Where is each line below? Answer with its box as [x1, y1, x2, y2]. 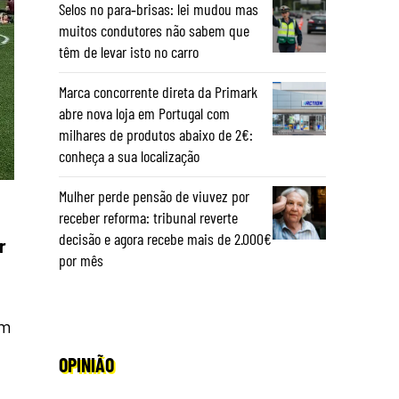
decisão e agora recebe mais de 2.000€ [59, 229, 272, 248]
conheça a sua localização [59, 146, 199, 166]
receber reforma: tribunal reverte [59, 208, 238, 227]
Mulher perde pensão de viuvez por [59, 186, 249, 206]
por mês [59, 250, 103, 270]
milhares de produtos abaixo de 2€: [59, 125, 253, 144]
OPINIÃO [59, 353, 114, 376]
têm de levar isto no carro [59, 42, 199, 61]
